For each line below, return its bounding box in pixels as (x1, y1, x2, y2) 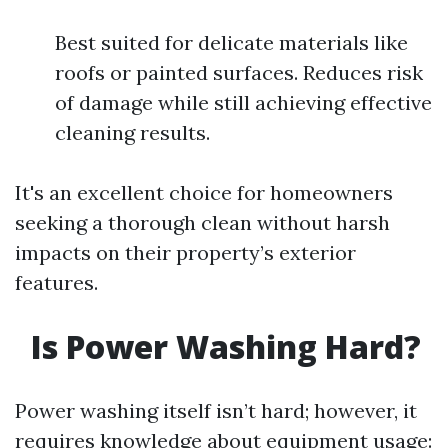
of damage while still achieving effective (55, 90, 432, 115)
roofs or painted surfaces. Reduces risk (55, 60, 423, 85)
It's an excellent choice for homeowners (15, 180, 393, 205)
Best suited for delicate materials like (55, 30, 408, 55)
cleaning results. (55, 120, 210, 145)
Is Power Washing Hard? (23, 325, 421, 368)
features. (15, 270, 98, 295)
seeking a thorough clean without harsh (15, 210, 390, 235)
